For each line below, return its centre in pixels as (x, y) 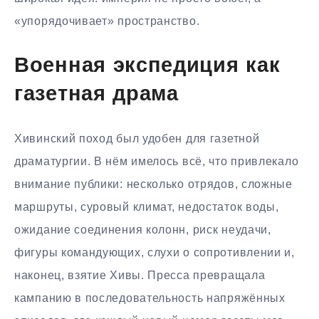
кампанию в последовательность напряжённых (150, 298)
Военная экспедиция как (147, 66)
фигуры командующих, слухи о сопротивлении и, (155, 253)
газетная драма (96, 95)
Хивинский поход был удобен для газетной (137, 139)
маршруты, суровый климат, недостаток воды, (147, 207)
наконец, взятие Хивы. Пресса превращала (140, 276)
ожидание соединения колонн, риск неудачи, (143, 230)
